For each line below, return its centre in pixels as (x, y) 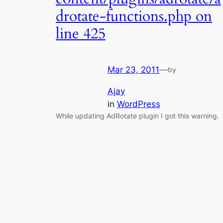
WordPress (139, 104)
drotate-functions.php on (134, 16)
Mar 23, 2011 (133, 70)
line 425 (81, 34)
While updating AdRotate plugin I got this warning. (137, 116)
